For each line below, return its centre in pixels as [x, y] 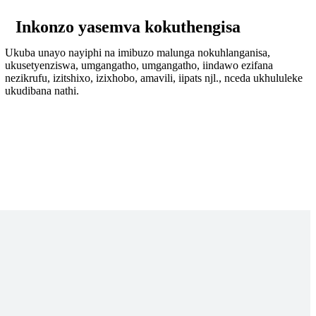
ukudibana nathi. [42, 91]
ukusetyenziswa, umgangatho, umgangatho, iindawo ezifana [139, 66]
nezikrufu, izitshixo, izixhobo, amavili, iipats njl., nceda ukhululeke [154, 78]
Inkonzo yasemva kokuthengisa [128, 27]
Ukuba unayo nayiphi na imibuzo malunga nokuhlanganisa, [138, 53]
